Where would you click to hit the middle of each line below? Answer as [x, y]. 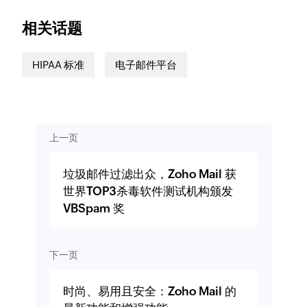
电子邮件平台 [146, 64]
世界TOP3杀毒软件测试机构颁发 [148, 191]
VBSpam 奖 [94, 208]
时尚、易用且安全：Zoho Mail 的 [149, 291]
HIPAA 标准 [59, 64]
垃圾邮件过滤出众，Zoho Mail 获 [149, 174]
